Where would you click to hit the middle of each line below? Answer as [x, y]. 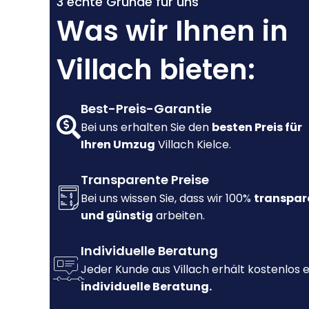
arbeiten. [179, 216]
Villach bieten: [156, 70]
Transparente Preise [145, 180]
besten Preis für [257, 128]
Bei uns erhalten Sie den [146, 128]
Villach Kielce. [193, 145]
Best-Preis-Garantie [146, 109]
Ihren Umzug [118, 145]
